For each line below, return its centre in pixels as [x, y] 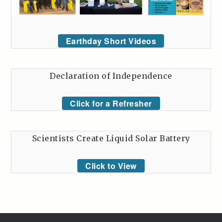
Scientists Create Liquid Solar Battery [111, 139]
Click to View [111, 166]
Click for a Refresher [111, 104]
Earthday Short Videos [111, 41]
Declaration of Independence [111, 76]
